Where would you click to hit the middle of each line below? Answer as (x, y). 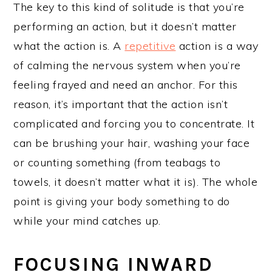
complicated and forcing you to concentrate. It (134, 123)
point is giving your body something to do (122, 201)
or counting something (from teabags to (117, 162)
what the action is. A (69, 46)
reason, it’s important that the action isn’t (121, 104)
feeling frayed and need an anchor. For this (126, 84)
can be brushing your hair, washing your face (132, 143)
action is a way (217, 46)
